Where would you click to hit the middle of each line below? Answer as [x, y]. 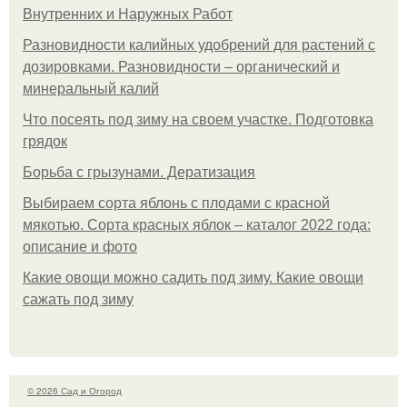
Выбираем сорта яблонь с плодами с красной [176, 203]
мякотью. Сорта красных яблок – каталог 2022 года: [197, 225]
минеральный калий [91, 89]
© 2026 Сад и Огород [74, 391]
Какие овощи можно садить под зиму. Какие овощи [193, 278]
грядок [45, 141]
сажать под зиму [78, 299]
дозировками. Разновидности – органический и [181, 67]
